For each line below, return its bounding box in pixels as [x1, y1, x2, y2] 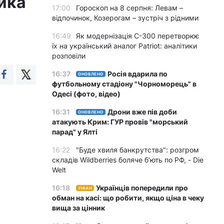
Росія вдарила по [107, 69, 168, 78]
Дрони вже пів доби [107, 107, 177, 116]
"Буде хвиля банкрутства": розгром [76, 145, 199, 154]
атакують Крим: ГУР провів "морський [52, 117, 188, 126]
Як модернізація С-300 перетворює [76, 31, 199, 40]
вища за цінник [52, 203, 105, 212]
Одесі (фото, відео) [52, 89, 120, 98]
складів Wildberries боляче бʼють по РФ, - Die [52, 155, 203, 164]
